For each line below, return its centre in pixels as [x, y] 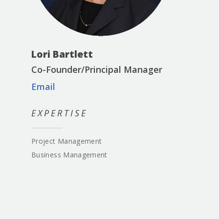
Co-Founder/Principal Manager [97, 69]
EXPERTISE [60, 113]
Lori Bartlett [62, 54]
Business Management [69, 155]
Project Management [67, 141]
